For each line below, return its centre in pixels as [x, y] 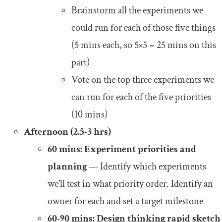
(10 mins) [89, 114]
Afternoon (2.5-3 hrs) [67, 132]
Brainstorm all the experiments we [137, 10]
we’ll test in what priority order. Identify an [130, 184]
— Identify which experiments [146, 166]
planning [67, 166]
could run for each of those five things [143, 28]
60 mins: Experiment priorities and [122, 149]
